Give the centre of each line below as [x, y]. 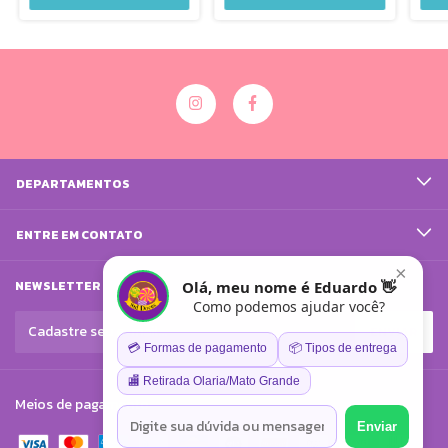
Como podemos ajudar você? [289, 306]
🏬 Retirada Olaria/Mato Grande [214, 381]
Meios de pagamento [82, 404]
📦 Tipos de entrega [343, 348]
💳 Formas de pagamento [197, 348]
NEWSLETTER [58, 285]
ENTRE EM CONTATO [79, 234]
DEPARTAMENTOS [73, 183]
